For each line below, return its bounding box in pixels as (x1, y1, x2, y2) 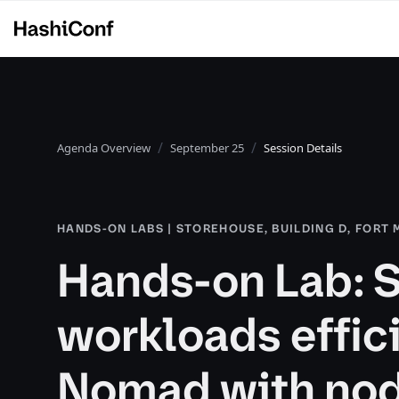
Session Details (264, 140, 342, 156)
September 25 (170, 140, 244, 156)
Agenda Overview (57, 140, 151, 156)
